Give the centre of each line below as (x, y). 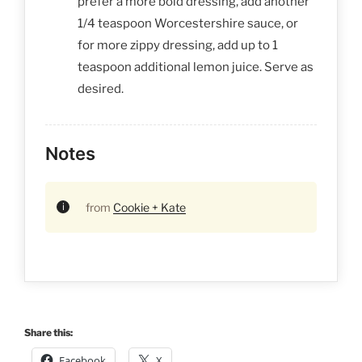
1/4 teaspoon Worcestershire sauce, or (188, 23)
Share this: (48, 332)
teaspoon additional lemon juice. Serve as (196, 67)
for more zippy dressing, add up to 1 (178, 45)
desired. (101, 88)
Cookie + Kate (149, 207)
